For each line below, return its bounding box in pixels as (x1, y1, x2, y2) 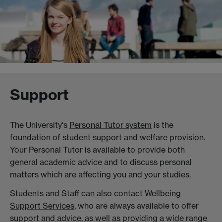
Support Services (10, 200, 74, 211)
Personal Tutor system (69, 119, 152, 130)
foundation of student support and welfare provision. (10, 132, 205, 142)
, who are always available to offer (74, 200, 199, 211)
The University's (10, 119, 69, 130)
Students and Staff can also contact (10, 188, 145, 198)
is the (152, 119, 173, 130)
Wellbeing (145, 188, 181, 198)
